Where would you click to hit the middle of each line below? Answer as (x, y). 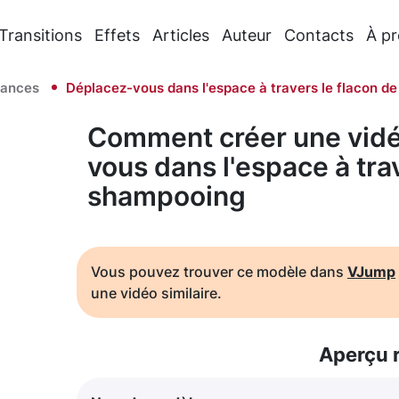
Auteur (247, 35)
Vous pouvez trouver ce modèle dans (219, 272)
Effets (118, 35)
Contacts (319, 35)
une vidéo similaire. (156, 293)
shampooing (167, 196)
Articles (181, 35)
